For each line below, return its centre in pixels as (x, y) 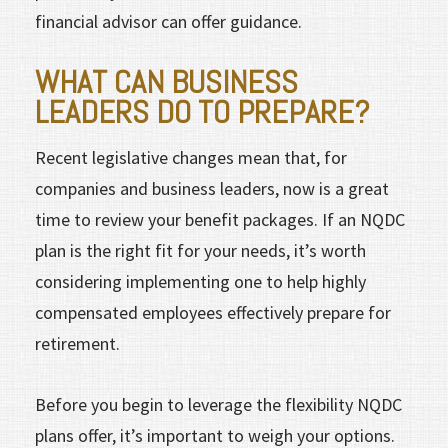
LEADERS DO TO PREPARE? (202, 111)
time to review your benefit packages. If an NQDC (220, 219)
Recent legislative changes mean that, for (191, 157)
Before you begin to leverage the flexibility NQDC (218, 404)
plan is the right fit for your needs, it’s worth (200, 250)
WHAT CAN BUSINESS (166, 81)
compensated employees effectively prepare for (213, 312)
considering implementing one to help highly (200, 281)
